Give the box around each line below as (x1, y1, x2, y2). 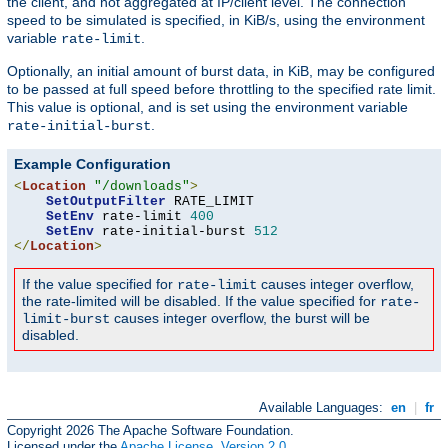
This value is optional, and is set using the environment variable (7, 99, 408, 116)
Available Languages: (259, 400, 388, 416)
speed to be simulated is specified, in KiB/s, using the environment (7, 12, 425, 29)
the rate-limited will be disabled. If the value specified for (22, 293, 380, 310)
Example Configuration (14, 156, 171, 173)
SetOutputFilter (46, 194, 166, 210)
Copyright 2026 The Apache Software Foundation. (7, 422, 294, 438)
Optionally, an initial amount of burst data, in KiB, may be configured (7, 63, 435, 80)
